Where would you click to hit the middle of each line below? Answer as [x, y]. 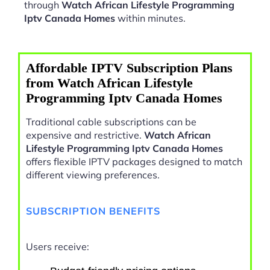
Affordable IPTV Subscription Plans [129, 67]
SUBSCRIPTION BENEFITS [93, 211]
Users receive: [58, 247]
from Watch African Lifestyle [109, 83]
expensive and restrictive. [85, 135]
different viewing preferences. [93, 174]
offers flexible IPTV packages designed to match [134, 161]
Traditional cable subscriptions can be [111, 121]
